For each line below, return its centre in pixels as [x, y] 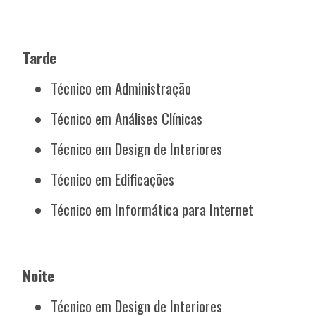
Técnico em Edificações [113, 179]
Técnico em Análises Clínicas [127, 119]
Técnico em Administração [121, 88]
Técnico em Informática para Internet [152, 209]
